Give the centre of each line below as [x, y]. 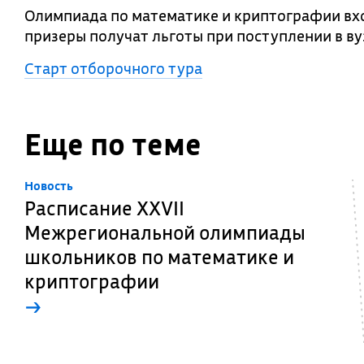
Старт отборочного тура [113, 68]
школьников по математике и [159, 257]
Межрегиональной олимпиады [165, 232]
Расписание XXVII [104, 208]
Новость [49, 186]
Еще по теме [113, 144]
